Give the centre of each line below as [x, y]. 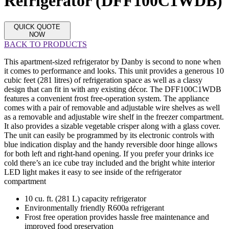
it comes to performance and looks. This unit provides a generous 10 [114, 71]
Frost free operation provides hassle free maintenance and [117, 217]
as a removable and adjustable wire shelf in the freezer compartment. [114, 117]
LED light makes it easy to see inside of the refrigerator [93, 172]
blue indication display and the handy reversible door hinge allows [111, 144]
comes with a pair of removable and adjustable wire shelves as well [112, 107]
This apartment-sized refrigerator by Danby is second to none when [112, 61]
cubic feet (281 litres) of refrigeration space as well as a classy [103, 80]
